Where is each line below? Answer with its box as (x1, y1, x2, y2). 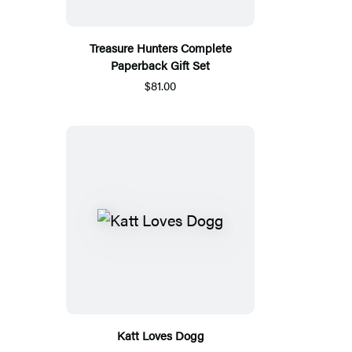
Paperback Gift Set (111, 56, 210, 73)
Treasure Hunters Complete (89, 38, 232, 56)
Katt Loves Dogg (116, 326, 204, 343)
